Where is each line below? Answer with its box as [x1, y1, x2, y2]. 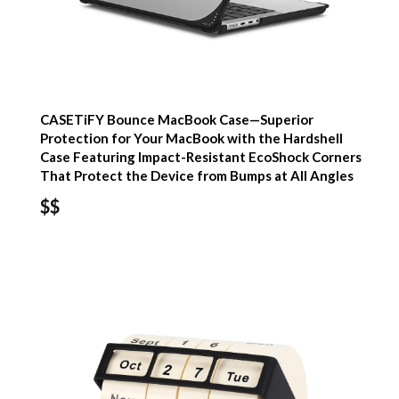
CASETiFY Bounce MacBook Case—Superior [40, 110, 314, 127]
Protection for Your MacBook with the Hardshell [40, 129, 344, 146]
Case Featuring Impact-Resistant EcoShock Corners [40, 148, 362, 165]
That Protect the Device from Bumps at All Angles [40, 167, 354, 183]
